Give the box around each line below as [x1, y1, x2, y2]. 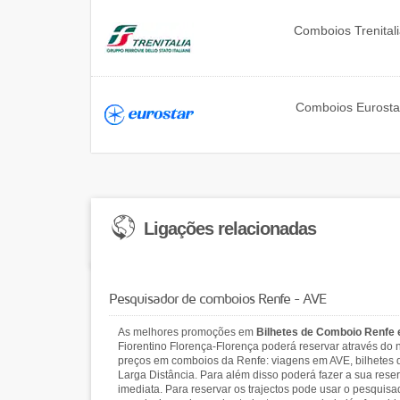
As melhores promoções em [118, 326, 256, 338]
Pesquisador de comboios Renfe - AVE [109, 290, 326, 306]
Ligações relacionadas [144, 219, 316, 238]
